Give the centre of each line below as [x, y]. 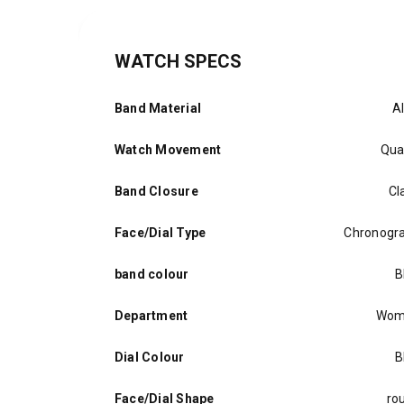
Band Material [158, 108]
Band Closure [156, 191]
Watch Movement [168, 150]
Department [151, 316]
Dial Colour [150, 357]
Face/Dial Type [161, 233]
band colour [152, 274]
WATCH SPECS [178, 61]
